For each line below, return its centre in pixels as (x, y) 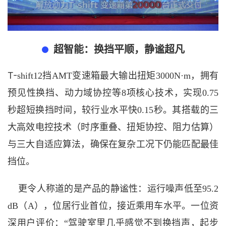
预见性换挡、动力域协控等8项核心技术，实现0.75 (113, 93)
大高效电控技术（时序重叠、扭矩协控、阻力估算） (113, 127)
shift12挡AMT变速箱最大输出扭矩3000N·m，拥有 (118, 76)
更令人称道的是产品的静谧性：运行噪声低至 (110, 189)
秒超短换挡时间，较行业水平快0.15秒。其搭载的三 (113, 110)
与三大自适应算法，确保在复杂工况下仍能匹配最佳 (113, 145)
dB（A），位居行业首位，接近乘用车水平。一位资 (113, 206)
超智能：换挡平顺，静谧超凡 (119, 50)
